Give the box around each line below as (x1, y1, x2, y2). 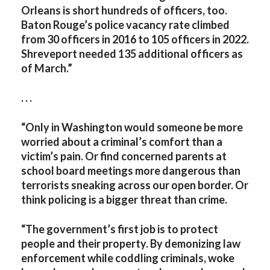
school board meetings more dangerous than (21, 164, 240, 177)
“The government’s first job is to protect (21, 222, 218, 236)
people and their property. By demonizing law (21, 237, 240, 250)
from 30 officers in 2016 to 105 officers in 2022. (21, 33, 249, 46)
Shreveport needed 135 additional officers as (21, 47, 243, 60)
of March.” (21, 61, 72, 75)
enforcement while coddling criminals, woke (21, 251, 234, 265)
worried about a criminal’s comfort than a (21, 135, 222, 148)
